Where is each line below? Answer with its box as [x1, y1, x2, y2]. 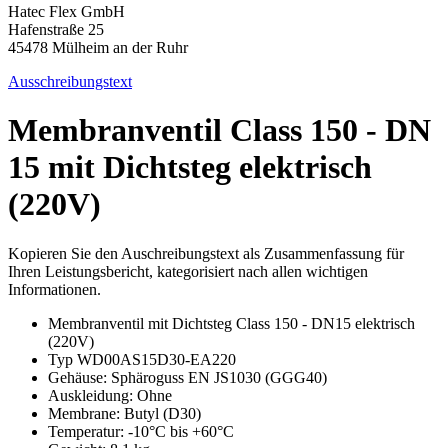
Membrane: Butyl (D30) [48, 404, 201, 422]
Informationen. [8, 280, 101, 298]
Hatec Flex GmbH [8, 2, 125, 20]
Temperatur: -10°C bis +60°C [48, 422, 234, 440]
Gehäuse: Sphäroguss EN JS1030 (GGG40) [48, 368, 327, 386]
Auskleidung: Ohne [48, 386, 172, 404]
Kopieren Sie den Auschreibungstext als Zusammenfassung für [8, 244, 404, 262]
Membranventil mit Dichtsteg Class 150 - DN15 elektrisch [48, 314, 415, 332]
